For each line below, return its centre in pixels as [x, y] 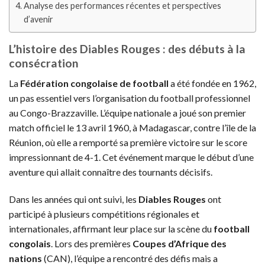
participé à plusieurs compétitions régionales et [104, 214]
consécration [44, 63]
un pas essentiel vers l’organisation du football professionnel [130, 98]
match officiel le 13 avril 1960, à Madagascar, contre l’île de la [132, 128]
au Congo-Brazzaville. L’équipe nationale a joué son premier [127, 113]
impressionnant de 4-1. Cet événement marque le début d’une [131, 157]
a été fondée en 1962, [212, 83]
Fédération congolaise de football [94, 83]
